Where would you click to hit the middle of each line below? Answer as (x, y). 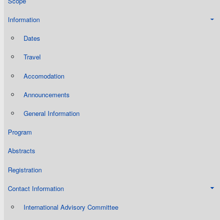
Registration (25, 169)
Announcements (47, 94)
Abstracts (22, 151)
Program (20, 132)
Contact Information (36, 188)
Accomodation (44, 76)
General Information (52, 113)
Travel (32, 57)
